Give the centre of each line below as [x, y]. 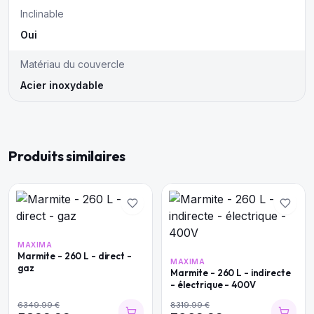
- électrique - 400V [213, 285]
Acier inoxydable [62, 85]
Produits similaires [67, 156]
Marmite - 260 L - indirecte [231, 273]
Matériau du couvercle [73, 64]
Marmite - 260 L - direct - [75, 256]
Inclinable [42, 14]
